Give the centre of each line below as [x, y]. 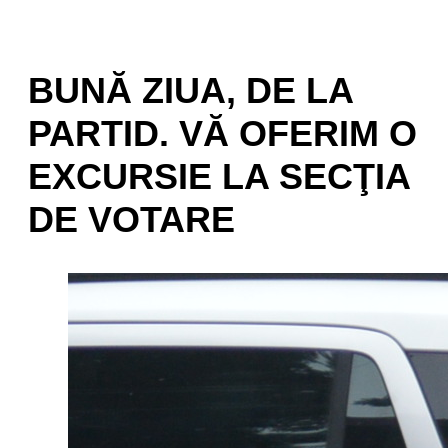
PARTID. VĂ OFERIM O [222, 134]
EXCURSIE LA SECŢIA [219, 177]
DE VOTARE [131, 220]
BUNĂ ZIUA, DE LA [190, 91]
